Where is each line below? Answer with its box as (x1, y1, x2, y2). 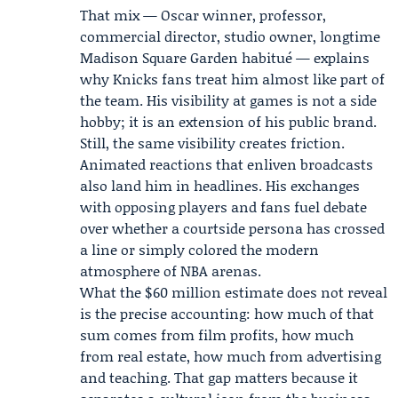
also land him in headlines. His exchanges (80, 175, 360, 195)
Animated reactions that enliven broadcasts (80, 154, 373, 174)
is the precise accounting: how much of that (80, 303, 374, 323)
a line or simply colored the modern (80, 239, 319, 259)
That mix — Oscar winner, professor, (80, 4, 326, 25)
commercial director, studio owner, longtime (80, 26, 380, 46)
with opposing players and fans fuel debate (80, 196, 367, 217)
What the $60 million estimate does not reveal (80, 282, 387, 302)
